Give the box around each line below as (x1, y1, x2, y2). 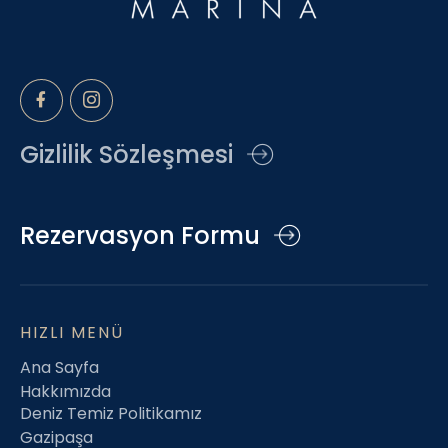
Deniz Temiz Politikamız (20, 401, 202, 425)
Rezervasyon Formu (20, 218, 260, 252)
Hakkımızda (20, 379, 111, 403)
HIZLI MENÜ (20, 321, 124, 345)
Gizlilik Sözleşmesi (20, 137, 233, 171)
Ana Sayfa (20, 356, 99, 380)
